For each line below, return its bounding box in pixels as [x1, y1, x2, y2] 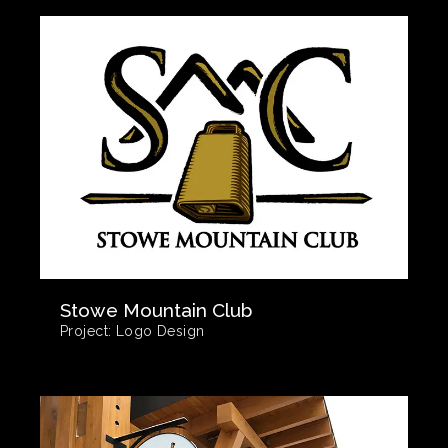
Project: [60, 322, 112, 339]
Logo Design [111, 322, 205, 339]
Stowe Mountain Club [60, 298, 252, 321]
